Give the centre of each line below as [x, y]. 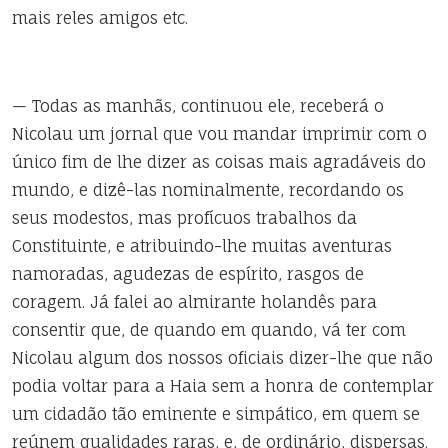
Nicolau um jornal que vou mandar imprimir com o [219, 134]
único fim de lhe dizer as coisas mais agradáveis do [219, 162]
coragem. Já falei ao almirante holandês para [194, 302]
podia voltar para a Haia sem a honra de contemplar [223, 386]
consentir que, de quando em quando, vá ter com [209, 330]
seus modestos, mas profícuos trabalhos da [184, 218]
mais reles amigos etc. [100, 18]
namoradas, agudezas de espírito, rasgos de [188, 274]
